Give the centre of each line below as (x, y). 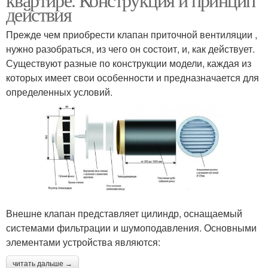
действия (39, 14)
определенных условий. (59, 92)
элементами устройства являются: (83, 242)
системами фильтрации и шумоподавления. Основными (131, 228)
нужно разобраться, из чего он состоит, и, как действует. (130, 49)
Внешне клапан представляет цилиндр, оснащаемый (124, 214)
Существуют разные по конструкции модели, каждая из (129, 63)
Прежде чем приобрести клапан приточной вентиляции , (132, 35)
